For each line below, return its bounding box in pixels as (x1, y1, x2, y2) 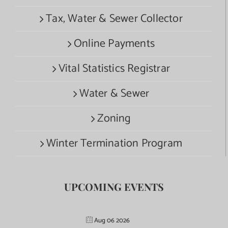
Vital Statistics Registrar (58, 60, 170, 78)
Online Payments (74, 35, 155, 53)
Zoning (97, 109, 131, 128)
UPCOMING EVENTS (64, 180, 164, 194)
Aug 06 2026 (94, 215, 130, 226)
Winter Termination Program (46, 134, 183, 153)
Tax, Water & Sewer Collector (46, 10, 183, 28)
